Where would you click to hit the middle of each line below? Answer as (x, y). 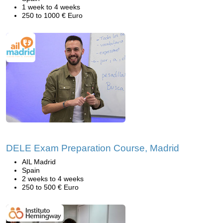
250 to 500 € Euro (50, 187)
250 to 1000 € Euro (52, 15)
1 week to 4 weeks (51, 7)
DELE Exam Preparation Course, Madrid (93, 148)
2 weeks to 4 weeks (53, 178)
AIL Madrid (39, 162)
